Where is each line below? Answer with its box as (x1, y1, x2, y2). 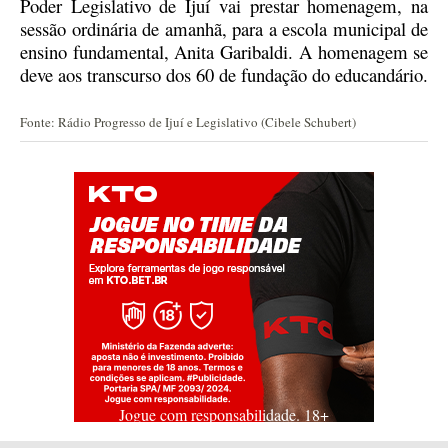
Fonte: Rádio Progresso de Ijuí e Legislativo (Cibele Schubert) (20, 113, 356, 131)
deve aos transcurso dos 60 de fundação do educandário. (20, 62, 428, 87)
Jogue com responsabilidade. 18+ (119, 404, 329, 425)
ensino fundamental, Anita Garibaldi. (20, 39, 293, 64)
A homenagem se (292, 39, 428, 64)
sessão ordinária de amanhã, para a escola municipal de (20, 16, 428, 41)
